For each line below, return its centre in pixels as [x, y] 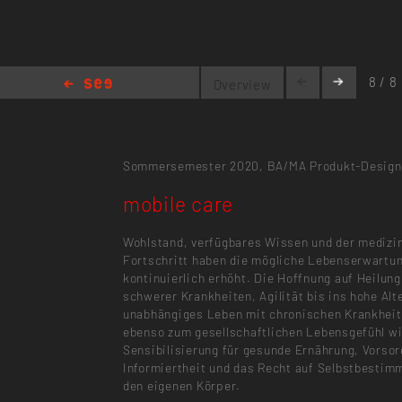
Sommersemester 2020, [193, 165]
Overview [242, 84]
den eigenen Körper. [182, 385]
